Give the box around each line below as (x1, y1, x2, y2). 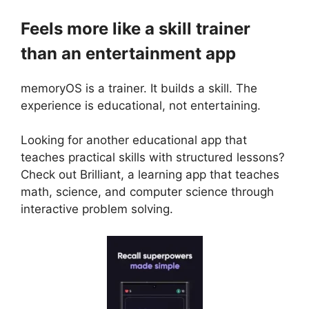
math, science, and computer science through (21, 185, 274, 199)
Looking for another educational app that (21, 133, 247, 148)
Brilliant (80, 168, 121, 182)
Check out (21, 168, 80, 182)
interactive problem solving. (21, 202, 173, 217)
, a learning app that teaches (121, 168, 279, 182)
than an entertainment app (21, 43, 236, 63)
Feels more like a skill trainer (21, 18, 250, 39)
